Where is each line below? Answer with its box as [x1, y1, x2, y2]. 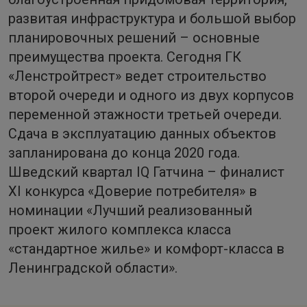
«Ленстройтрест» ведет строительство [8, 68, 267, 84]
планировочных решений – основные [8, 29, 260, 46]
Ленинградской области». [8, 260, 177, 276]
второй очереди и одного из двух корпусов [8, 87, 294, 103]
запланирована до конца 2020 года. [8, 145, 240, 161]
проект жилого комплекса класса [8, 221, 231, 238]
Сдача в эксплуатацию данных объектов [8, 125, 276, 142]
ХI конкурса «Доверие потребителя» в [8, 183, 257, 199]
